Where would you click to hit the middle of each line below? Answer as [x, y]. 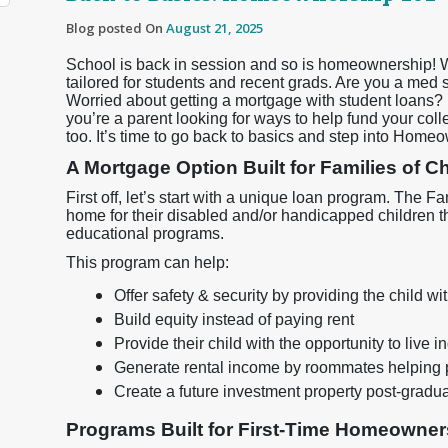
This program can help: [147, 262]
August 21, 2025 [214, 28]
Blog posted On [116, 28]
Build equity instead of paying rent [234, 319]
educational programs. [145, 233]
